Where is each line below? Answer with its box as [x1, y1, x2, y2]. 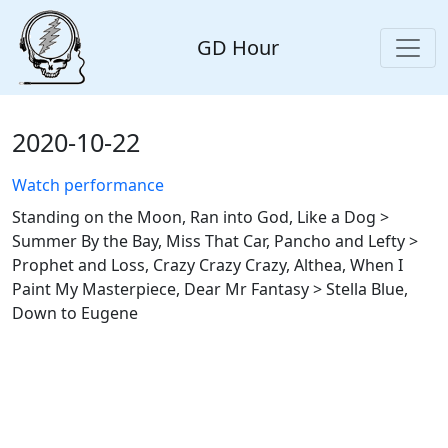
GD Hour [197, 33, 279, 61]
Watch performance [12, 174, 164, 197]
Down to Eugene [12, 302, 138, 325]
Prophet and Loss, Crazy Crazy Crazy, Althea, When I [12, 254, 403, 277]
